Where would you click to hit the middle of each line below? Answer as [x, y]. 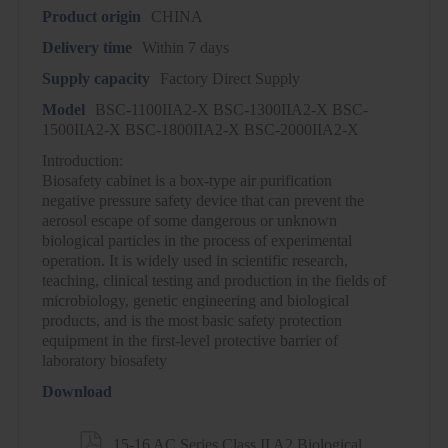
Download [76, 391]
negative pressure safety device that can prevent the [202, 200]
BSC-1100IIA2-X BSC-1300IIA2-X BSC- [231, 109]
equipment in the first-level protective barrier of [189, 340]
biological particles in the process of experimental [196, 240]
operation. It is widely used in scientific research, [194, 260]
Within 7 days [185, 47]
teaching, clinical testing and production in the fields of [213, 280]
